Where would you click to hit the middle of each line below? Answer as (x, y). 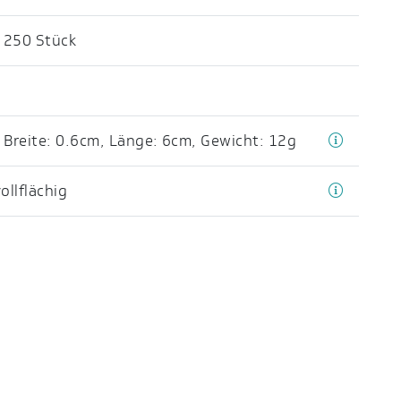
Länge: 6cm (150, 141)
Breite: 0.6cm (52, 141)
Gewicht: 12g (249, 141)
